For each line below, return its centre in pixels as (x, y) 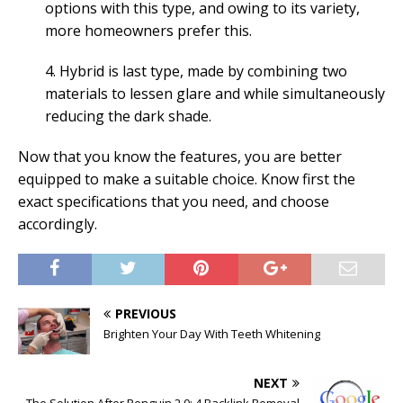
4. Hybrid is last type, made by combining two (196, 71)
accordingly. (58, 224)
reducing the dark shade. (128, 116)
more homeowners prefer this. (148, 30)
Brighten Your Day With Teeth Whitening (212, 333)
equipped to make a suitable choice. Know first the (187, 179)
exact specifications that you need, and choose (174, 201)
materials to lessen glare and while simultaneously (215, 93)
